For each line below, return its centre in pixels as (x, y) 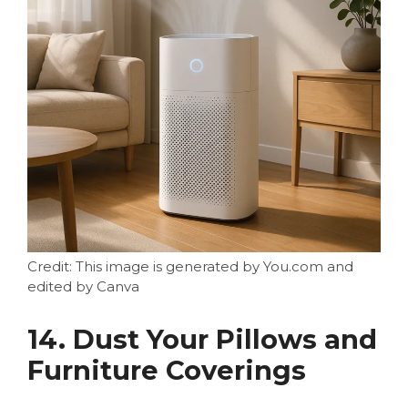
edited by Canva (83, 286)
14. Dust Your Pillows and (202, 339)
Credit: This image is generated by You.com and (190, 266)
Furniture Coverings (167, 370)
